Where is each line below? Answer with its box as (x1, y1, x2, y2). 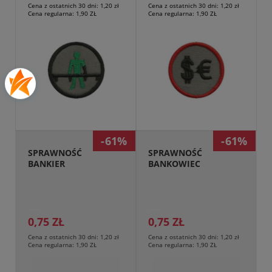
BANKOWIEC (148, 158, 200, 170)
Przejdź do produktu (35, 107, 117, 120)
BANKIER (27, 158, 65, 170)
